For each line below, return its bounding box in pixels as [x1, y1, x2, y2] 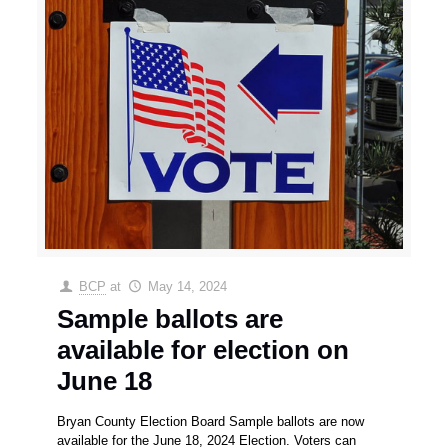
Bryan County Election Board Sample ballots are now [57, 413, 365, 429]
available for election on [57, 334, 350, 365]
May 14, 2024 [147, 278, 227, 294]
